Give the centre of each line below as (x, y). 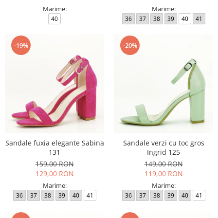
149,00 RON (163, 164)
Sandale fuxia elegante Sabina (54, 143)
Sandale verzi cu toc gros (163, 143)
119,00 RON (163, 173)
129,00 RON (54, 173)
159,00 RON (54, 164)
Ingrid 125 (163, 152)
